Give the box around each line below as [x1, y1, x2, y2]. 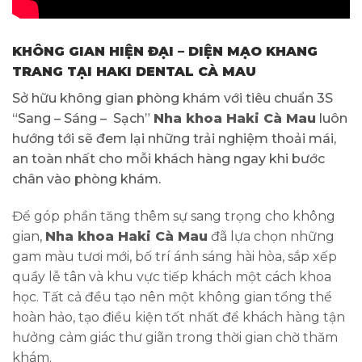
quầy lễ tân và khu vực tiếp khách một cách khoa [12, 268, 331, 284]
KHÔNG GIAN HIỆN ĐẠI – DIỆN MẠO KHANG [12, 43, 318, 59]
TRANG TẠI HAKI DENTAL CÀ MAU [12, 63, 256, 79]
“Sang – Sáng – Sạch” [12, 110, 154, 126]
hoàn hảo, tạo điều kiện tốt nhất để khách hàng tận [12, 309, 345, 325]
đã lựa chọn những [208, 228, 335, 244]
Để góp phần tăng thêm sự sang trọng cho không [12, 208, 335, 224]
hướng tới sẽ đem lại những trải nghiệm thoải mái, [12, 130, 336, 146]
